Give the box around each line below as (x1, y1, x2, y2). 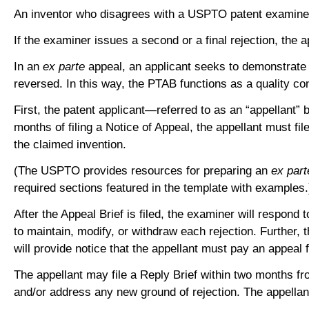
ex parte (43, 59, 88, 73)
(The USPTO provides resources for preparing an (14, 163, 268, 177)
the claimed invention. (14, 137, 130, 151)
